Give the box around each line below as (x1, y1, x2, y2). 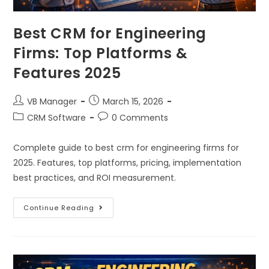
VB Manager (27, 95, 77, 107)
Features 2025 (13, 62, 121, 83)
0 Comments (112, 111, 169, 124)
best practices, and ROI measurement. (13, 171, 177, 184)
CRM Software (27, 111, 86, 124)
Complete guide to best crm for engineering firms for (13, 141, 240, 154)
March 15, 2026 (103, 95, 164, 107)
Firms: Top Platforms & (13, 43, 188, 63)
